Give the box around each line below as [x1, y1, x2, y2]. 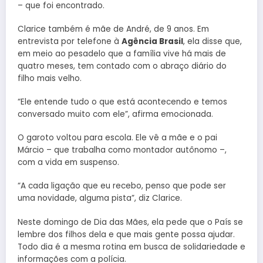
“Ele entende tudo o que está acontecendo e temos [18, 96, 227, 108]
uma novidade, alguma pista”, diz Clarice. [18, 193, 182, 204]
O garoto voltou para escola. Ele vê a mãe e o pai [18, 132, 217, 144]
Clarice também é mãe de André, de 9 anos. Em [18, 23, 209, 35]
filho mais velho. [18, 72, 82, 84]
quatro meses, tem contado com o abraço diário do [18, 60, 227, 72]
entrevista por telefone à [18, 35, 122, 47]
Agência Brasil [122, 35, 183, 47]
